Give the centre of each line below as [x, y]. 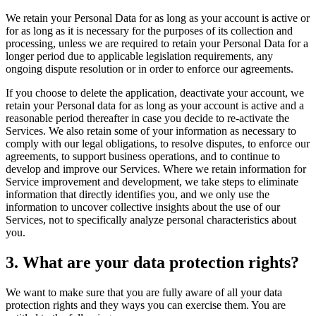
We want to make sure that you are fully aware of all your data [144, 292]
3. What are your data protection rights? [152, 262]
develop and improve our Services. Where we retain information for [156, 169]
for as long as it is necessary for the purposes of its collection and [149, 30]
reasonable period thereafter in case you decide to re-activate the [147, 118]
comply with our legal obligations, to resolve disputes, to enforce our [158, 143]
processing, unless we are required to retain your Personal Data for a [157, 43]
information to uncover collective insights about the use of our [143, 207]
